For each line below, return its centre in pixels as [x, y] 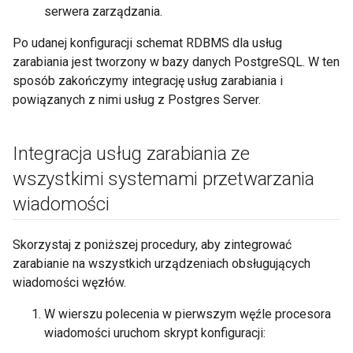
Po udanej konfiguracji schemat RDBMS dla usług [147, 43]
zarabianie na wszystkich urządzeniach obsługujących [162, 264]
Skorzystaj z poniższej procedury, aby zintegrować [152, 245]
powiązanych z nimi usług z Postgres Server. [137, 100]
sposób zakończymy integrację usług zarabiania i [148, 81]
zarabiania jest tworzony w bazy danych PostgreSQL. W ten [176, 62]
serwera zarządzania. [103, 11]
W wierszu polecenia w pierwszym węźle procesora [188, 314]
